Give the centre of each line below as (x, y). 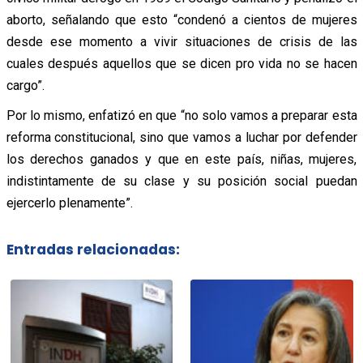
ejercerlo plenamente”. (69, 203)
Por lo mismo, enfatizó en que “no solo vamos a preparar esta (181, 115)
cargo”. (25, 85)
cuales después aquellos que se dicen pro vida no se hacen (181, 63)
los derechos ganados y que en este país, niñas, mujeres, (181, 159)
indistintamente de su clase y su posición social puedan (181, 181)
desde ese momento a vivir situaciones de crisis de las (181, 41)
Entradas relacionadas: (93, 250)
